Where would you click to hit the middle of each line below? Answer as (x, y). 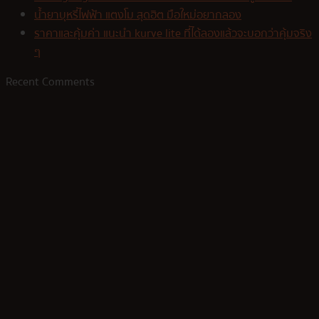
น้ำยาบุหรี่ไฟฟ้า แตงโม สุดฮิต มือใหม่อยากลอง (138, 15)
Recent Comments (50, 82)
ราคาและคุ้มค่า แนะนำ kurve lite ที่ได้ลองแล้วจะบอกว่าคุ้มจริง (173, 34)
